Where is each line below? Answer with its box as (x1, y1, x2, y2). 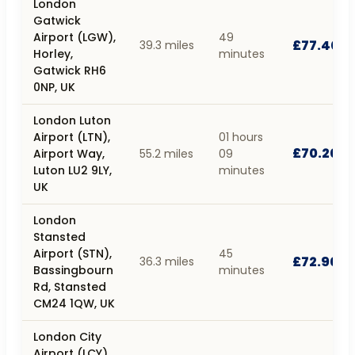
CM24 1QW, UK (33, 295, 115, 311)
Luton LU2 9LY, (33, 162, 112, 178)
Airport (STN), (33, 245, 112, 261)
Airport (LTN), (33, 128, 110, 145)
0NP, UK (33, 78, 75, 95)
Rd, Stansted (33, 278, 106, 295)
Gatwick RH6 (33, 62, 106, 78)
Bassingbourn (33, 261, 113, 278)
